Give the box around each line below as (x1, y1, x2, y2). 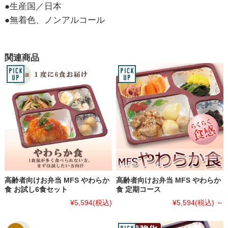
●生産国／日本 (4, 1, 62, 11)
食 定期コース (116, 185, 161, 193)
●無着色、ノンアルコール (4, 15, 105, 25)
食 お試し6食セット (4, 185, 68, 193)
